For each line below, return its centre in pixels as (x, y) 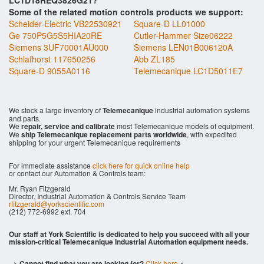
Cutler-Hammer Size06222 (183, 35)
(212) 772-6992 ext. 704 (47, 211)
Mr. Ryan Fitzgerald (40, 188)
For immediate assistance (51, 165)
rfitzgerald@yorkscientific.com (57, 204)
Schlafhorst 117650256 (52, 59)
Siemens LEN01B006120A (183, 47)
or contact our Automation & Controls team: (77, 173)
